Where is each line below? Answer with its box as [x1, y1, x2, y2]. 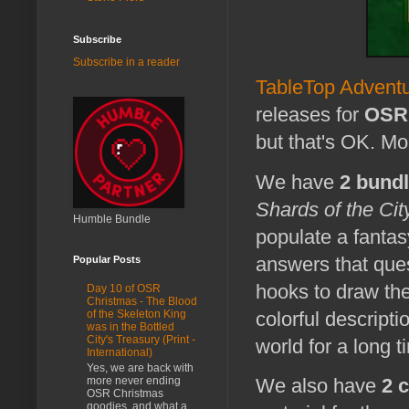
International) [87, 346, 152, 360]
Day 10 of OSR [87, 282, 161, 296]
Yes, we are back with [87, 361, 194, 374]
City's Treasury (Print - [87, 333, 195, 347]
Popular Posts [73, 253, 141, 265]
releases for [256, 103, 364, 127]
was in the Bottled [87, 320, 174, 334]
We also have [256, 373, 382, 397]
